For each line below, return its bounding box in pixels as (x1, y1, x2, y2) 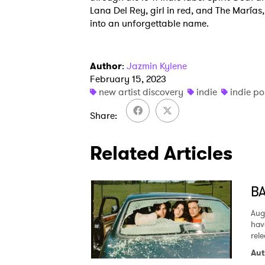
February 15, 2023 (90, 72, 166, 86)
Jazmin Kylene (127, 59, 187, 73)
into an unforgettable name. (90, 17, 209, 31)
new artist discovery (99, 85, 183, 99)
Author (90, 59, 122, 73)
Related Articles (90, 140, 232, 167)
